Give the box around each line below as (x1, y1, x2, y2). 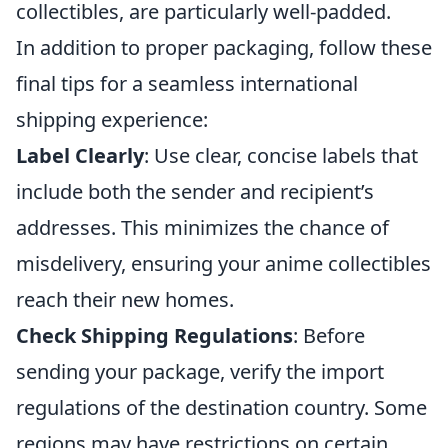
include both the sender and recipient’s (16, 178, 374, 205)
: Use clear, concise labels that (144, 142, 418, 169)
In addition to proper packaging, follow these (16, 34, 432, 61)
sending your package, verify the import (16, 358, 384, 385)
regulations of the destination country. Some (16, 394, 427, 421)
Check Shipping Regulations (16, 322, 293, 349)
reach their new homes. (16, 286, 234, 313)
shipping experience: (16, 106, 208, 133)
